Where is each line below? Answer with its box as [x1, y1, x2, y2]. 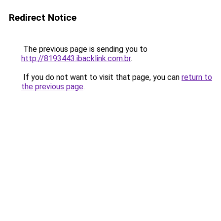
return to [182, 73, 212, 82]
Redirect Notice [9, 12, 76, 23]
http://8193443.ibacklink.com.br [21, 54, 131, 63]
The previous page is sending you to [21, 44, 147, 54]
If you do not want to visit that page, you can [21, 73, 182, 82]
